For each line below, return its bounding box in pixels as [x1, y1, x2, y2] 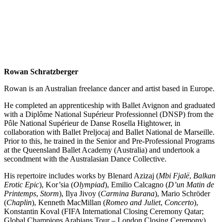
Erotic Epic [4, 180, 39, 189]
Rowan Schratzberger [4, 67, 78, 76]
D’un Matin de [168, 180, 214, 189]
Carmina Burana [101, 189, 155, 198]
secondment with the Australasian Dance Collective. [4, 155, 166, 164]
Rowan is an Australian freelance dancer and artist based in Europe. [4, 84, 215, 93]
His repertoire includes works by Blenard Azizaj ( [4, 171, 159, 180]
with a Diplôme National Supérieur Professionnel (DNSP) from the [4, 110, 214, 119]
